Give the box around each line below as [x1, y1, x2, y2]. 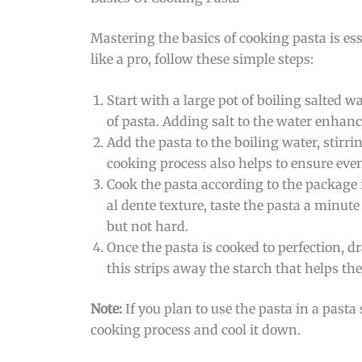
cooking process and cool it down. [90, 322, 301, 339]
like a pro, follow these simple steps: [90, 50, 314, 67]
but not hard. [107, 218, 188, 235]
